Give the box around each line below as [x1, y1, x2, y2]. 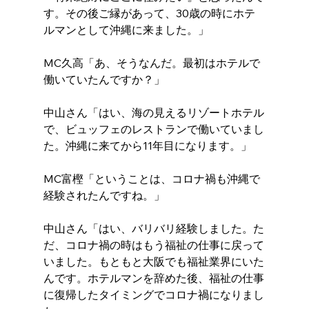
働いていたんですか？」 [43, 72, 165, 87]
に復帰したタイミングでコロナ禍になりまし [43, 288, 264, 302]
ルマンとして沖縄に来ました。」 [43, 23, 209, 37]
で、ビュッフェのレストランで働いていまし [43, 122, 264, 137]
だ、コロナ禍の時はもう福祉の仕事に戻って [43, 238, 264, 252]
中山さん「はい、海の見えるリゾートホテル [43, 106, 264, 120]
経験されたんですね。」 [43, 188, 165, 203]
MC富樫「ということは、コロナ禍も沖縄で [43, 172, 260, 186]
